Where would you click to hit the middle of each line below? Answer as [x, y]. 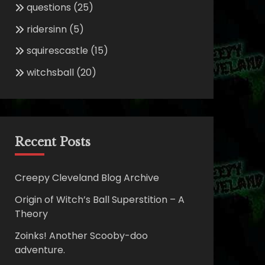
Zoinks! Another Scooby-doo [81, 235]
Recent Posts [52, 142]
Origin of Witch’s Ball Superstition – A [99, 199]
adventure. [40, 250]
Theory [31, 214]
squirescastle [57, 51]
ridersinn [46, 29]
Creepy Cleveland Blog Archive [87, 178]
